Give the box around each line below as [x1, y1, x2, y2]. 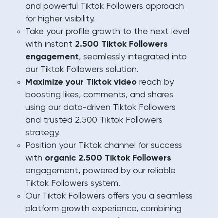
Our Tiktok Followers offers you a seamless [25, 192, 193, 200]
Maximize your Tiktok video [25, 78, 137, 87]
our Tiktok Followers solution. [25, 65, 139, 74]
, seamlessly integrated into [79, 53, 187, 61]
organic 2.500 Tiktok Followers [45, 154, 171, 163]
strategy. [25, 128, 60, 137]
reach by [137, 78, 174, 87]
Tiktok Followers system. [25, 179, 120, 188]
